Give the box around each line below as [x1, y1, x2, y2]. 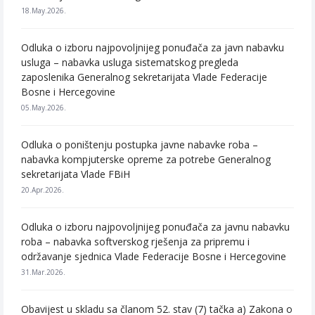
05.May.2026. [21, 103, 66, 112]
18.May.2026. [21, 6, 66, 15]
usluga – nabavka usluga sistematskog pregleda [21, 56, 238, 69]
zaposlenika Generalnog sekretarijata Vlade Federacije [21, 70, 267, 84]
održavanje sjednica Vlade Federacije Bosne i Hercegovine [21, 250, 286, 263]
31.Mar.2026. [21, 267, 65, 277]
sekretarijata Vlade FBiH [21, 167, 130, 181]
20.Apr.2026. [21, 185, 64, 195]
